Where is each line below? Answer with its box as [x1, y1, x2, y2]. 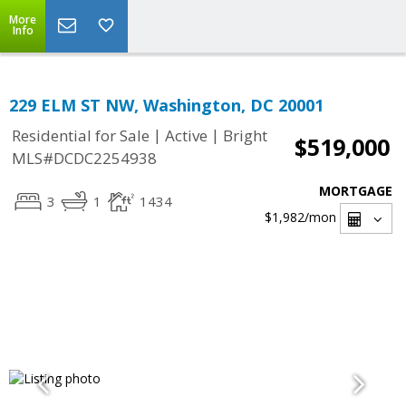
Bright [223, 125, 267, 147]
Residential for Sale [12, 125, 150, 147]
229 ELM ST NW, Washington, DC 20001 [9, 94, 324, 116]
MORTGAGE [319, 182, 392, 199]
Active [165, 125, 208, 147]
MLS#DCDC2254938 [12, 148, 157, 169]
